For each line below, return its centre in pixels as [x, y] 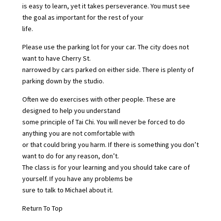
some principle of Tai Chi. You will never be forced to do [103, 122]
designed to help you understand [71, 110]
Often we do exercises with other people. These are [99, 99]
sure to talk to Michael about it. [67, 190]
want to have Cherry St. [56, 58]
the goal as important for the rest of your [83, 17]
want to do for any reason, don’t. [70, 156]
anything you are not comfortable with [78, 133]
